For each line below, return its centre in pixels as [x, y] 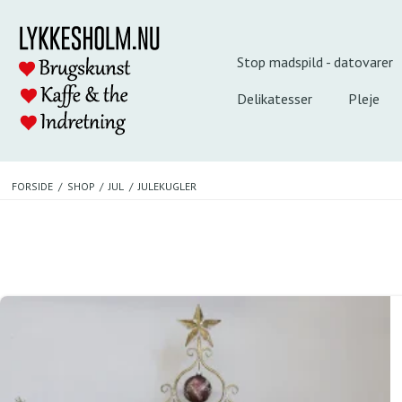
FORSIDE [32, 186]
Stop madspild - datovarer [315, 62]
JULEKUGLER [167, 186]
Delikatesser [275, 99]
